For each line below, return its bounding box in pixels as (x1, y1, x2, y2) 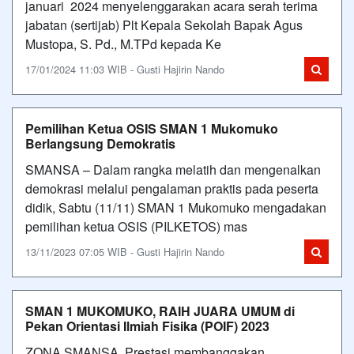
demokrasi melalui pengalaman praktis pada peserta (25, 179, 318, 198)
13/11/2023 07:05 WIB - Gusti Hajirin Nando (25, 244, 224, 259)
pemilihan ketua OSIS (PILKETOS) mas (25, 217, 247, 235)
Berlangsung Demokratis (25, 134, 175, 153)
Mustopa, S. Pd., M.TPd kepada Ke (25, 35, 221, 53)
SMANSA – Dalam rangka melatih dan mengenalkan (25, 160, 321, 179)
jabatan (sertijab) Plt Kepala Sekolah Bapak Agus (25, 16, 303, 34)
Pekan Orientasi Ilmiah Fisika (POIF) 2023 (25, 317, 269, 335)
